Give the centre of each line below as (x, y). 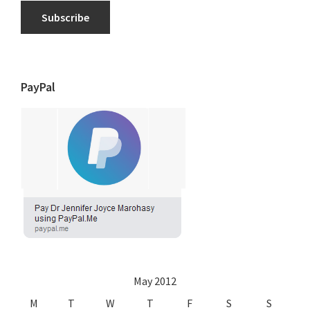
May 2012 (155, 281)
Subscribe (65, 17)
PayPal (38, 86)
